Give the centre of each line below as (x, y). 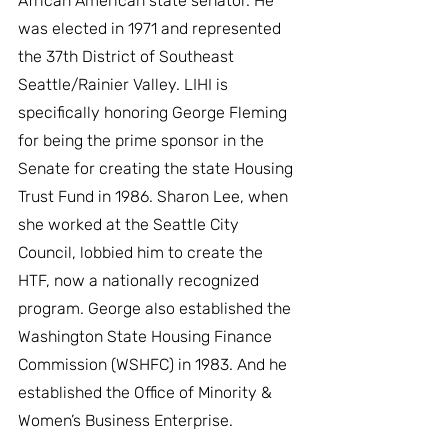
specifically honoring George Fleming (154, 112)
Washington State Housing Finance (147, 336)
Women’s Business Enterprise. (125, 420)
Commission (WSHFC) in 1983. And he (154, 364)
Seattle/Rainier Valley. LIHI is (125, 84)
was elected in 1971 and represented (151, 28)
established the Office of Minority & (147, 392)
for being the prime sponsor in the (143, 140)
